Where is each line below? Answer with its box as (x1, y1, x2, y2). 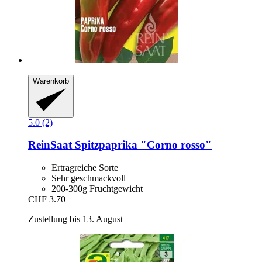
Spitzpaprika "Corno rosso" (72, 139, 212, 151)
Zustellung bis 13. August (28, 213, 123, 224)
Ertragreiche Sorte (51, 162, 118, 173)
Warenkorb (33, 77, 69, 86)
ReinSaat (28, 139, 72, 151)
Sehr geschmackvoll (51, 173, 126, 183)
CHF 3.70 (28, 194, 65, 204)
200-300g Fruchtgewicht (51, 183, 143, 194)
